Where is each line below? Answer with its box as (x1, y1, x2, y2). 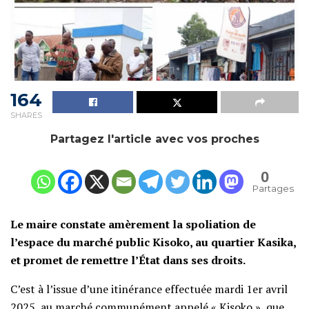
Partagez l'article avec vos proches (50, 132, 259, 146)
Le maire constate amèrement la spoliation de (10, 217, 256, 232)
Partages (252, 183, 294, 195)
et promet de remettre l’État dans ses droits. (10, 252, 246, 268)
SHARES (10, 110, 42, 121)
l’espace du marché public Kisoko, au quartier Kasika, (10, 235, 296, 250)
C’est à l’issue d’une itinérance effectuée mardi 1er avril (10, 281, 288, 297)
